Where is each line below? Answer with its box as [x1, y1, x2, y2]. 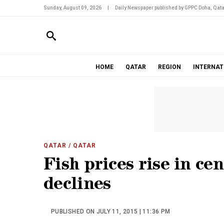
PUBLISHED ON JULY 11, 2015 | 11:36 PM [51, 208, 170, 215]
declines [43, 177, 111, 194]
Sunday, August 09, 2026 [43, 5, 101, 10]
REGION [157, 63, 181, 70]
